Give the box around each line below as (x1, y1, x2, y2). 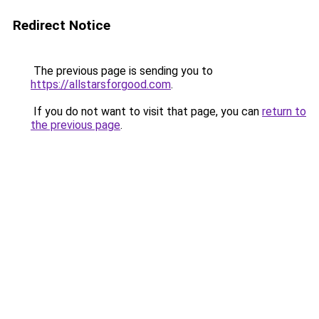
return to (262, 105, 306, 118)
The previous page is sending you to (31, 64, 213, 78)
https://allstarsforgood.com (31, 78, 171, 91)
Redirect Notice (13, 17, 110, 33)
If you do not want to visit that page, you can (31, 105, 262, 118)
